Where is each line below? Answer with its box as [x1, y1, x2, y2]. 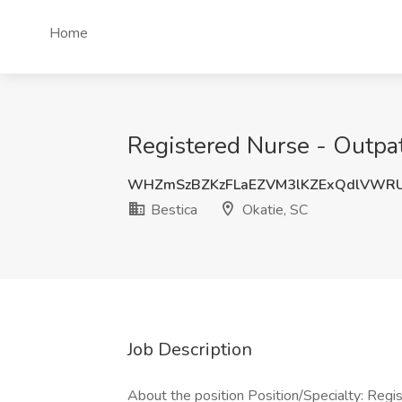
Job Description [127, 337, 252, 362]
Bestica [147, 200, 197, 220]
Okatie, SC [239, 200, 308, 220]
